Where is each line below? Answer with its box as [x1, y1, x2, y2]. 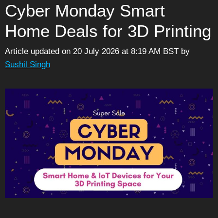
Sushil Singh [5, 60, 50, 70]
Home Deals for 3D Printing [5, 21, 211, 40]
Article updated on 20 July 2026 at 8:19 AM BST [5, 47, 179, 56]
